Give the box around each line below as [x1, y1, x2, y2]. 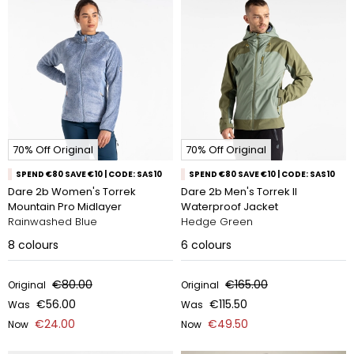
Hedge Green [181, 214, 253, 229]
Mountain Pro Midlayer [8, 199, 122, 214]
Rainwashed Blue [8, 214, 97, 229]
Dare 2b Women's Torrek [8, 184, 136, 199]
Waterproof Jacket [181, 199, 278, 214]
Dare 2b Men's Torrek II [181, 184, 297, 199]
